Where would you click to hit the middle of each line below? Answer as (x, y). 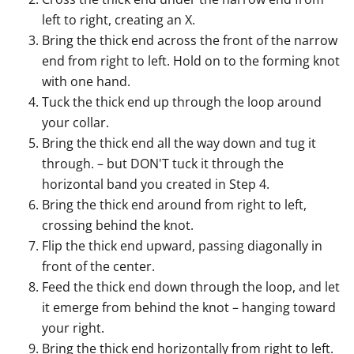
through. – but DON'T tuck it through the (163, 164)
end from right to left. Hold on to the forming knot (191, 61)
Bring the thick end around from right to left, (175, 205)
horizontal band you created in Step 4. (156, 185)
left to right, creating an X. (119, 20)
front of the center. (99, 267)
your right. (73, 328)
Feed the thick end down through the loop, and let (191, 287)
